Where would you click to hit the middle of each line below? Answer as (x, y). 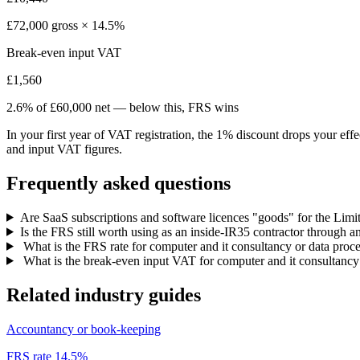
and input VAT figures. (64, 149)
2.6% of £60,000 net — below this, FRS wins (123, 108)
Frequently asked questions (119, 183)
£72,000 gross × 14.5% (65, 26)
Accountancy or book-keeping (84, 329)
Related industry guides (104, 295)
